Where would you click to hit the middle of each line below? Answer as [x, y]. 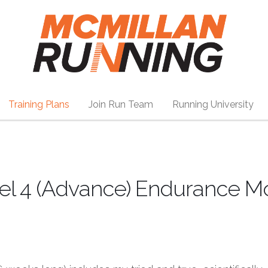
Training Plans [39, 104]
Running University [213, 104]
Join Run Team [121, 104]
